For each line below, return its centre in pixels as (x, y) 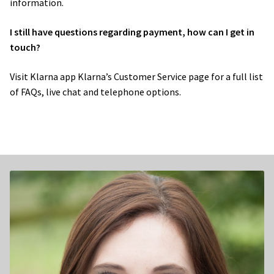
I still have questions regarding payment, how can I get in (132, 32)
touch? (26, 47)
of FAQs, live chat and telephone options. (96, 91)
